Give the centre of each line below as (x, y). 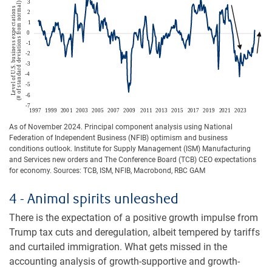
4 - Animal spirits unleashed (94, 199)
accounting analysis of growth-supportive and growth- (124, 261)
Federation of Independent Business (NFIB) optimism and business (118, 138)
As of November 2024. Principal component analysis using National (121, 127)
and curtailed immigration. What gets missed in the (118, 246)
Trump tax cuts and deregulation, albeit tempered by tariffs (134, 232)
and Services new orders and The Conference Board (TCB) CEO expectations (133, 159)
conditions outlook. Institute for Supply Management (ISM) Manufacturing (130, 148)
